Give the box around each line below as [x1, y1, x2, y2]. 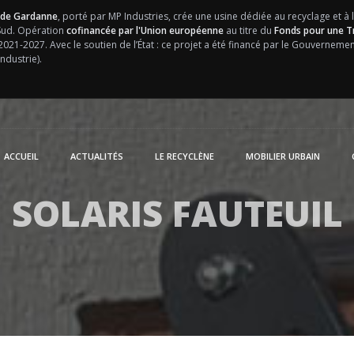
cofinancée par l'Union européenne [66, 24, 224, 37]
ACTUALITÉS [70, 150, 123, 162]
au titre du [223, 24, 274, 37]
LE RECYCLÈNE [155, 150, 214, 162]
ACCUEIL [4, 150, 39, 162]
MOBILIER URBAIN [246, 150, 320, 162]
